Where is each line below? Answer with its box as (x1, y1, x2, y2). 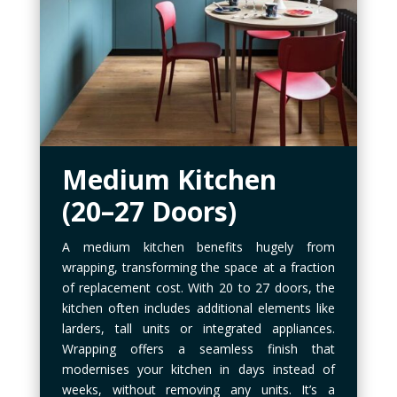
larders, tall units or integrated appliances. (61, 320, 336, 338)
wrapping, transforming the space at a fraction (61, 259, 336, 276)
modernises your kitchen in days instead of (61, 361, 336, 378)
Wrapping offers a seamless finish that (61, 340, 336, 358)
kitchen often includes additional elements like (61, 300, 336, 317)
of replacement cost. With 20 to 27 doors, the (61, 279, 336, 297)
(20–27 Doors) (61, 193, 237, 230)
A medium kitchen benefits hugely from (61, 238, 336, 256)
